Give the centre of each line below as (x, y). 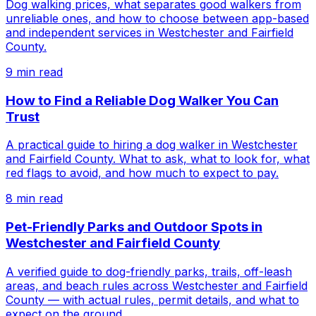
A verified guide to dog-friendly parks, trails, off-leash (149, 271)
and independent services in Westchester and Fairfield (150, 32)
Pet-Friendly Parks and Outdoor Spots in (134, 227)
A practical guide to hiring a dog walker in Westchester (152, 145)
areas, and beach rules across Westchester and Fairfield (157, 285)
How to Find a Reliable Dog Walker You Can (142, 100)
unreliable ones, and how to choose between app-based (157, 18)
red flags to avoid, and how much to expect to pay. (142, 173)
